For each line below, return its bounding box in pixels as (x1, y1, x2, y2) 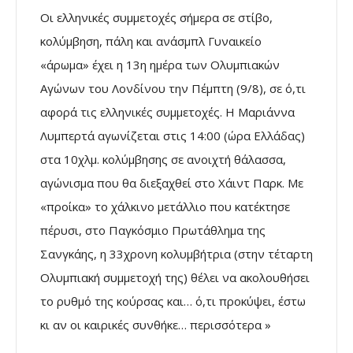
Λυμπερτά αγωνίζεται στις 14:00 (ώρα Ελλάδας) (40, 128, 305, 144)
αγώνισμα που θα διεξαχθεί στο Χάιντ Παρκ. (40, 175, 284, 191)
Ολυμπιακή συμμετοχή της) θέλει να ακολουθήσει (40, 269, 310, 286)
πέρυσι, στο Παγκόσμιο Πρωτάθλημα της (40, 222, 266, 239)
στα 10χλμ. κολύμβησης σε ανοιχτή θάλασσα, (40, 151, 286, 168)
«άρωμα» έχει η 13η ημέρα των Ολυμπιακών (40, 57, 280, 73)
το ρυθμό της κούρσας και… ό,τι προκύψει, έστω (40, 293, 306, 310)
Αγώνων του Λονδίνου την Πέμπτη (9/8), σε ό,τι (40, 80, 306, 97)
